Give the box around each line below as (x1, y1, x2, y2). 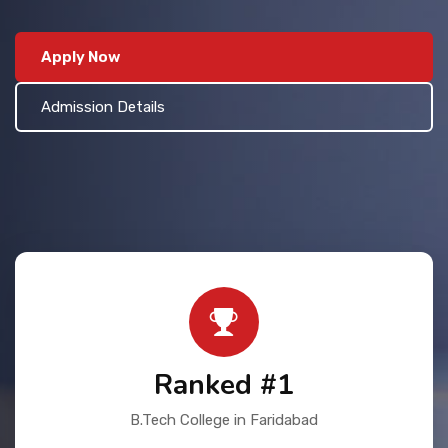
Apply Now (41, 48, 120, 66)
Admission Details (41, 98, 165, 116)
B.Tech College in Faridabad (130, 411, 318, 429)
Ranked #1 (154, 366, 294, 404)
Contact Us (35, 2, 115, 19)
